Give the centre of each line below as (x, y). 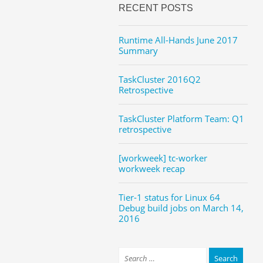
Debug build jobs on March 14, (181, 208)
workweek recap (151, 168)
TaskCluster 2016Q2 (159, 79)
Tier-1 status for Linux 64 (169, 197)
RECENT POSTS (156, 8)
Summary (138, 50)
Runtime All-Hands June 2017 (178, 40)
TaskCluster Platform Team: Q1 (181, 118)
